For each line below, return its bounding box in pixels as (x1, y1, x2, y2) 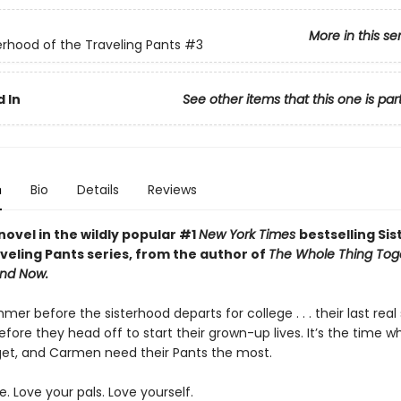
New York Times (198, 226, 299, 243)
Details (76, 181, 119, 199)
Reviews (147, 181, 197, 199)
